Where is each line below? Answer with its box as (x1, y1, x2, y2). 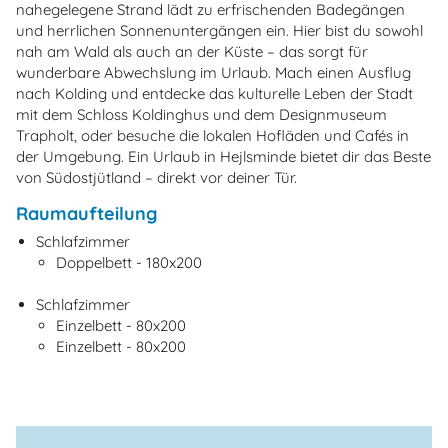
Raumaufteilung (16, 201, 157, 225)
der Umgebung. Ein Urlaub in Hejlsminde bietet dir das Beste (16, 146, 431, 166)
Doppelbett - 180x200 (56, 253, 202, 273)
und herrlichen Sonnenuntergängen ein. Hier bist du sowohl (16, 20, 423, 40)
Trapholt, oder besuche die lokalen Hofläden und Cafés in (16, 125, 409, 145)
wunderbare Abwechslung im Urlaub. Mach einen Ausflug (16, 62, 411, 82)
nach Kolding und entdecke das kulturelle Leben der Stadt (16, 83, 413, 103)
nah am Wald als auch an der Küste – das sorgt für (16, 41, 368, 61)
